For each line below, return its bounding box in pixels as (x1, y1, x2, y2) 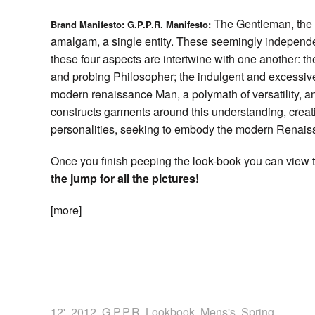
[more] (51, 202, 82, 218)
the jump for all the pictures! (51, 170, 199, 186)
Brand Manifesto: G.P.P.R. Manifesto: (51, 18, 211, 31)
